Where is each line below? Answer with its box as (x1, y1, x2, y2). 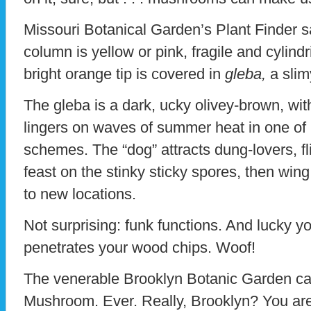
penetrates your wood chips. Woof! (24, 238, 255, 256)
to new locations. (24, 185, 136, 203)
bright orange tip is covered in (24, 65, 225, 83)
